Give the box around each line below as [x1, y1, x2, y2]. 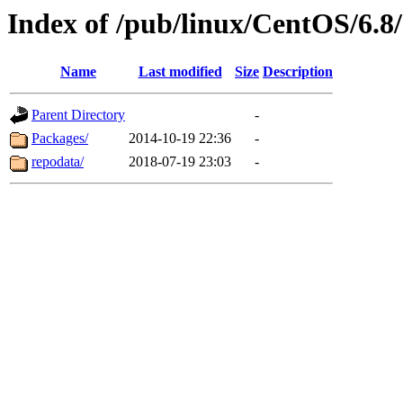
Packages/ [31, 130, 88, 147]
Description [263, 64, 333, 80]
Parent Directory [31, 107, 125, 123]
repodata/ [31, 154, 84, 170]
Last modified [138, 64, 222, 80]
